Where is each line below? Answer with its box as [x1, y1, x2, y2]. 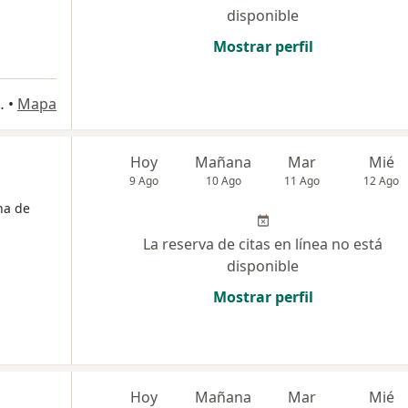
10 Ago [205, 173, 241, 189]
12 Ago [363, 173, 400, 189]
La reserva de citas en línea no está [143, 234, 382, 255]
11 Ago [284, 173, 321, 189]
